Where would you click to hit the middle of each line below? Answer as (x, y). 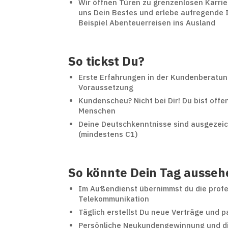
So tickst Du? (107, 61)
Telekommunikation (114, 198)
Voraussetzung (106, 87)
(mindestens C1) (108, 134)
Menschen (97, 110)
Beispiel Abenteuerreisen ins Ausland (147, 22)
